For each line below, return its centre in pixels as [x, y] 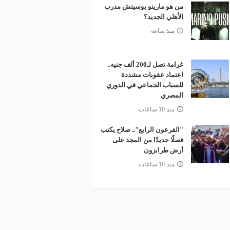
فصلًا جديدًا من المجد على [148, 140]
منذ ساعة [162, 31]
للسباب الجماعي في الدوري [145, 85]
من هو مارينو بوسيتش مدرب [143, 6]
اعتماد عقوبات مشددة [152, 75]
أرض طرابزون [163, 150]
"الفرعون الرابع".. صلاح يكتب [142, 130]
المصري [172, 95]
